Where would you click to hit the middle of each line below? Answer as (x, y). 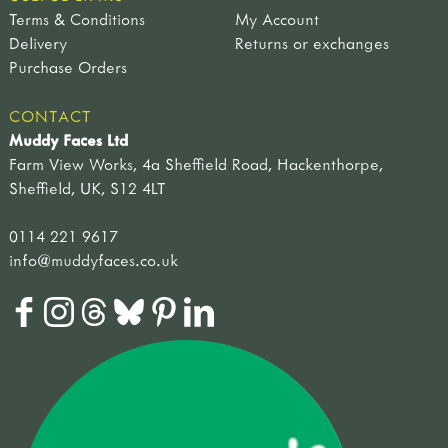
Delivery (38, 42)
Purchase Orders (68, 66)
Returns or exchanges (311, 42)
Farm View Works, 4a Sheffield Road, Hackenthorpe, (196, 163)
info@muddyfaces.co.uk (93, 260)
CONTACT (50, 115)
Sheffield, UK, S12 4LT (87, 187)
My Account (276, 18)
